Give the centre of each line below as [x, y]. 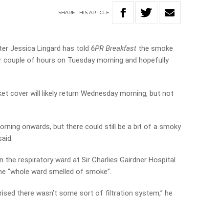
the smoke [155, 48]
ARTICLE [99, 12]
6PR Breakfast [114, 48]
